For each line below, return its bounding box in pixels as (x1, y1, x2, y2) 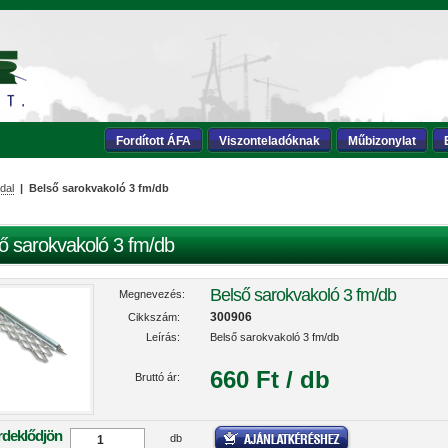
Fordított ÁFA (116, 134, 191, 148)
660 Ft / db (210, 366, 331, 393)
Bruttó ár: (135, 371, 181, 383)
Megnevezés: (118, 288, 185, 300)
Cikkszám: (128, 311, 181, 323)
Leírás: (146, 331, 181, 343)
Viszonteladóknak (219, 134, 320, 148)
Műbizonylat (348, 134, 416, 148)
